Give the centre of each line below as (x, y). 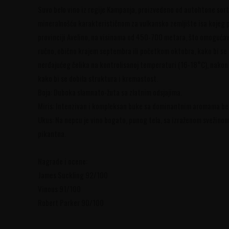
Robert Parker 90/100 (71, 203)
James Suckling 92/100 (73, 175)
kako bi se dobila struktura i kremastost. (98, 78)
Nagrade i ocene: (62, 161)
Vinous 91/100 (59, 189)
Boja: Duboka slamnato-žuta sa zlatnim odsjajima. (110, 92)
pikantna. (52, 134)
